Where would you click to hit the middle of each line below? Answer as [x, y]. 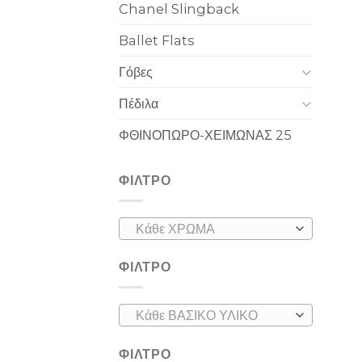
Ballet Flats [156, 40]
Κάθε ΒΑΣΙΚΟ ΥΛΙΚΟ [196, 316]
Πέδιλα [139, 103]
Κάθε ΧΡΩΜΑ [175, 229]
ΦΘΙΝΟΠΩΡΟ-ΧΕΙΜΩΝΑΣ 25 [205, 135]
